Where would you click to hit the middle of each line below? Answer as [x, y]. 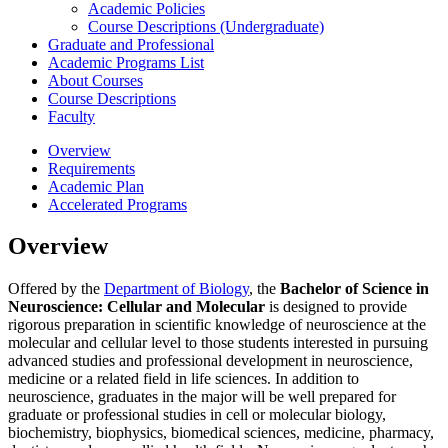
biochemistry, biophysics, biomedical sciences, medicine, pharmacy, [221, 433]
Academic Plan [96, 186]
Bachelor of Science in [354, 289]
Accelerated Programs [117, 204]
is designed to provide [336, 307]
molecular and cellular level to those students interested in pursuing [218, 343]
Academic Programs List [126, 62]
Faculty [71, 116]
